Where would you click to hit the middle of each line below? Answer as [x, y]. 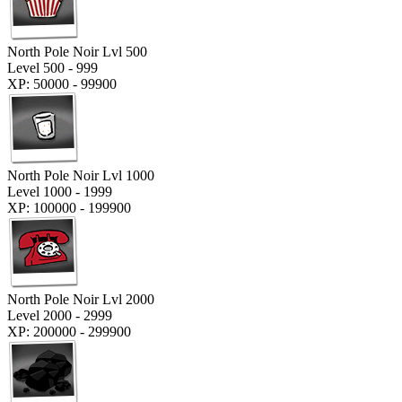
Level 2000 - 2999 [60, 315]
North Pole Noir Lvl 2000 [81, 299]
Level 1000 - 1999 [60, 191]
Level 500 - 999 [52, 67]
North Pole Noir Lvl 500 [77, 51]
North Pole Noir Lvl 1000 [81, 175]
